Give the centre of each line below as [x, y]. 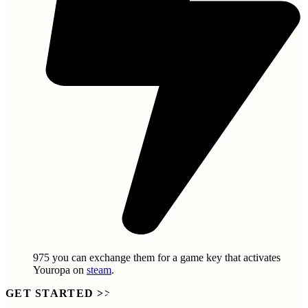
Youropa [52, 269]
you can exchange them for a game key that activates [165, 257]
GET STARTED [50, 293]
